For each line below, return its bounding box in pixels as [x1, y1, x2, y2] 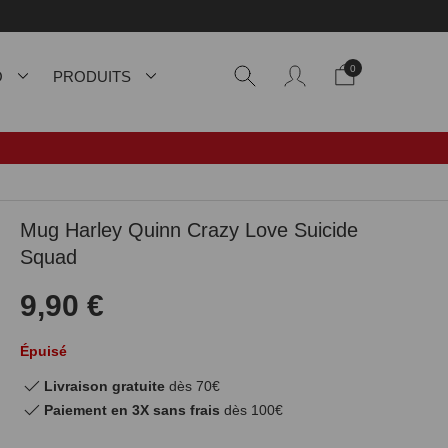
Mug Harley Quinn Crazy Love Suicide [20, 219, 358, 241]
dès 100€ [220, 401, 283, 418]
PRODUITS [53, 67, 131, 85]
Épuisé [20, 343, 67, 359]
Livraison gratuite [44, 377, 165, 394]
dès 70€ [165, 377, 220, 394]
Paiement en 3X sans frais [44, 401, 220, 418]
